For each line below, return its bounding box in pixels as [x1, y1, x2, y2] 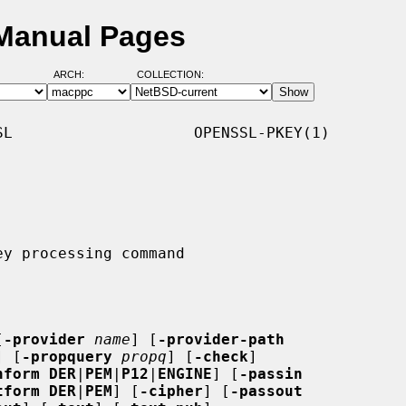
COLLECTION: [136, 69, 204, 81]
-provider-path [158, 330, 285, 348]
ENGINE [158, 364, 212, 382]
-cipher [140, 382, 203, 400]
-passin [239, 364, 303, 382]
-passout [230, 382, 303, 400]
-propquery [22, 347, 112, 365]
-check [194, 347, 248, 365]
